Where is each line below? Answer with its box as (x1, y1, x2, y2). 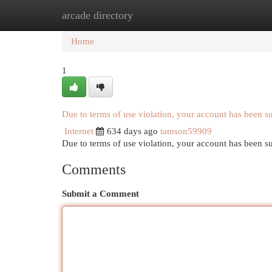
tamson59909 (160, 126, 212, 136)
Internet (64, 126, 93, 136)
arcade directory (62, 9, 133, 21)
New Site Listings (121, 10, 188, 20)
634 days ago (107, 126, 158, 136)
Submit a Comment (62, 189, 139, 199)
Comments (62, 161, 126, 177)
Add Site (206, 10, 239, 20)
